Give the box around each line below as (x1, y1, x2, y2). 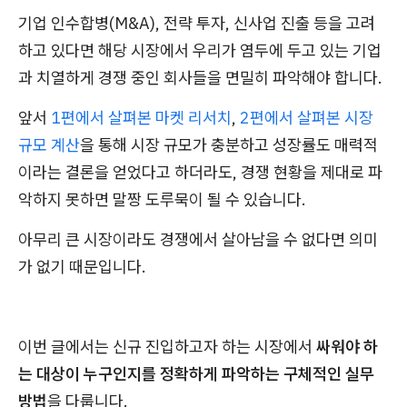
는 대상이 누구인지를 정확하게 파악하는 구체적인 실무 (18, 363, 374, 384)
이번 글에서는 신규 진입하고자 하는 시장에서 (18, 336, 316, 357)
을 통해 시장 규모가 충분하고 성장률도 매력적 (80, 134, 378, 155)
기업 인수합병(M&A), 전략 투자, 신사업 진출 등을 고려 (18, 13, 375, 34)
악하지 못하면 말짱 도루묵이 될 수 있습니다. (18, 189, 306, 210)
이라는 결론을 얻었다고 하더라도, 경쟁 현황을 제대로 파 (18, 162, 382, 183)
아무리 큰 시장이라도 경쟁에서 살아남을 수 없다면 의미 (18, 229, 378, 250)
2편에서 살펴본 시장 (240, 107, 373, 128)
